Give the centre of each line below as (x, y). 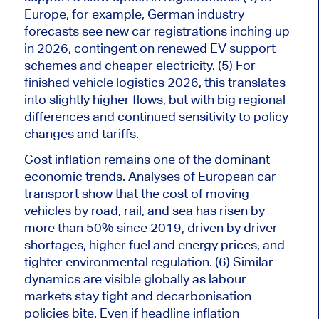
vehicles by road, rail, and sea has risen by (144, 211)
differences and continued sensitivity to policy (156, 117)
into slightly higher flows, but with (120, 100)
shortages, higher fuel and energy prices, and (154, 245)
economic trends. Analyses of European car (150, 177)
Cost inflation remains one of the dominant (147, 159)
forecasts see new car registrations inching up (157, 31)
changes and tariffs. (81, 134)
